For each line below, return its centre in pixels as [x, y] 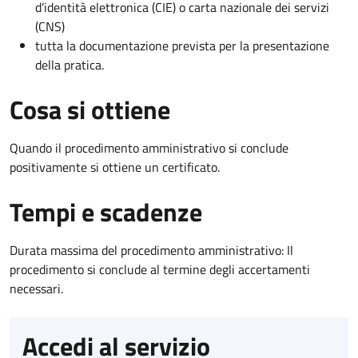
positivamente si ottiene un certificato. [115, 167]
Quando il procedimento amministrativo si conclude [149, 147]
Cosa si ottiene [90, 109]
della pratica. [70, 64]
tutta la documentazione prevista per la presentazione [182, 45]
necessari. [36, 288]
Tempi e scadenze [106, 211]
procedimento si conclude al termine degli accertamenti [160, 269]
